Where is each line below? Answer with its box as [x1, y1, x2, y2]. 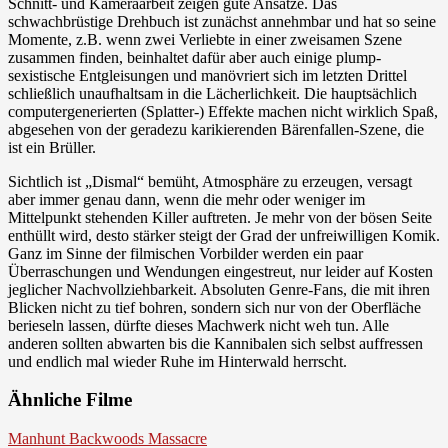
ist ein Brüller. [8, 138, 96, 156]
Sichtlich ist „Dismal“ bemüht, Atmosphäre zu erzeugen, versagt [8, 172, 412, 190]
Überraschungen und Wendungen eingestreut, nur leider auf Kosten [8, 262, 433, 280]
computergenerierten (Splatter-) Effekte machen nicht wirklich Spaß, [8, 102, 438, 120]
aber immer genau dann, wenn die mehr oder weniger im [8, 190, 365, 208]
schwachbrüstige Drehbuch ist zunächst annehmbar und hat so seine [8, 12, 436, 30]
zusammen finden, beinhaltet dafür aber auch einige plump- [8, 48, 381, 66]
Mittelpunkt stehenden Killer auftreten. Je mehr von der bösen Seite [8, 208, 432, 226]
